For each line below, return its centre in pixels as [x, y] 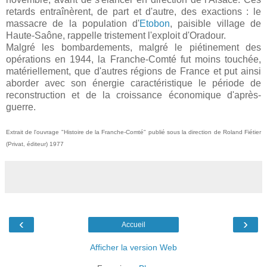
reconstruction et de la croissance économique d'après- [133, 95]
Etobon [155, 24]
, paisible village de [216, 24]
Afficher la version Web [133, 248]
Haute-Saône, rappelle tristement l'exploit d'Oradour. [116, 36]
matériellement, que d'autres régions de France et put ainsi [133, 72]
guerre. [21, 107]
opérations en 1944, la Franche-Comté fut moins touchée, [133, 60]
